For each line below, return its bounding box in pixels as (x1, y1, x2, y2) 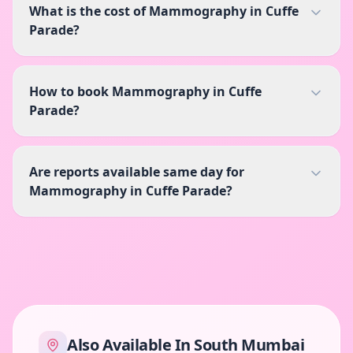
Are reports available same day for (29, 163, 244, 181)
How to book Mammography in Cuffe (29, 83, 262, 101)
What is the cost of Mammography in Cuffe (29, 2, 299, 20)
